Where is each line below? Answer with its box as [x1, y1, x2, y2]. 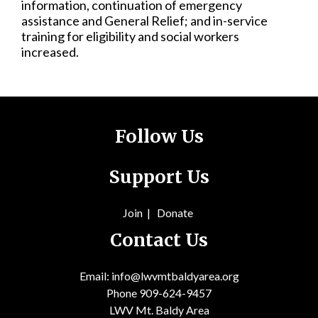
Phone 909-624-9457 [106, 285, 212, 300]
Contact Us [110, 228, 208, 251]
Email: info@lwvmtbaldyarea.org [79, 268, 239, 283]
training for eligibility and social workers [21, 28, 239, 44]
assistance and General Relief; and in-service [21, 12, 268, 28]
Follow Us [114, 124, 204, 148]
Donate [157, 205, 193, 219]
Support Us [109, 165, 209, 188]
